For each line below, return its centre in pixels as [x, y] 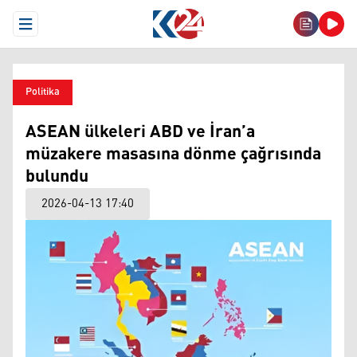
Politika [43, 92]
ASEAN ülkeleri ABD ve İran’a [140, 132]
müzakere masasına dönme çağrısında [173, 155]
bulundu [57, 177]
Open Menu [54, 30]
